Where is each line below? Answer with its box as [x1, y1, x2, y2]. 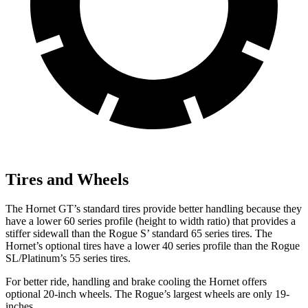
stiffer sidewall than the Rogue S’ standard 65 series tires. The [5, 227, 272, 239]
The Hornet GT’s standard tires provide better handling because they [5, 202, 302, 214]
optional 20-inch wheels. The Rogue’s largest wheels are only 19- [5, 287, 289, 300]
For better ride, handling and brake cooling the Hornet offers [5, 275, 267, 287]
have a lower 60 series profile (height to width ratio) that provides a [5, 214, 296, 227]
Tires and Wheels [5, 170, 129, 188]
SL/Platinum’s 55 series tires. [5, 252, 131, 264]
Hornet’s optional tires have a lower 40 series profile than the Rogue [5, 239, 300, 252]
